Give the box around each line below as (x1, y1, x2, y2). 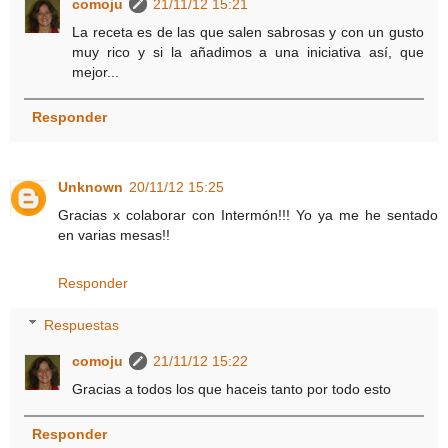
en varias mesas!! (58, 227, 170, 244)
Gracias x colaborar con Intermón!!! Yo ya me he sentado (58, 207, 438, 224)
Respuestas (44, 316, 120, 333)
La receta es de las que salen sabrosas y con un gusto (72, 24, 424, 41)
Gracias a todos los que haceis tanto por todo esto (72, 380, 392, 397)
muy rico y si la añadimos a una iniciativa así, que (72, 44, 424, 61)
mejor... (72, 64, 120, 81)
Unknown (58, 179, 123, 196)
